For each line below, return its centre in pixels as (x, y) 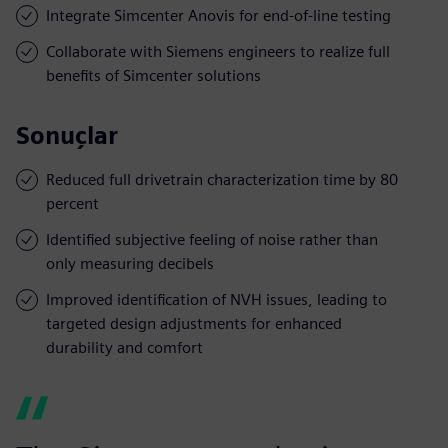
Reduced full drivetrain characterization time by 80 (222, 179)
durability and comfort (124, 347)
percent (72, 203)
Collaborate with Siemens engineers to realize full (218, 51)
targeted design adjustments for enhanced (194, 323)
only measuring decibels (130, 263)
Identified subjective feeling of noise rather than (212, 239)
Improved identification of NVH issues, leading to (216, 299)
